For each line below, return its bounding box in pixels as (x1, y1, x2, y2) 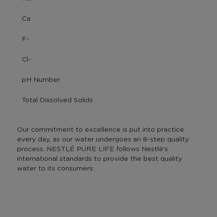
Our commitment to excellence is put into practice (17, 126, 184, 133)
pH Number (22, 76, 60, 83)
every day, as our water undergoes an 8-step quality (17, 136, 189, 143)
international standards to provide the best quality (17, 155, 182, 162)
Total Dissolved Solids (22, 96, 93, 104)
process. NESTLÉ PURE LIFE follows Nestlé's (17, 145, 168, 153)
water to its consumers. (17, 165, 94, 172)
